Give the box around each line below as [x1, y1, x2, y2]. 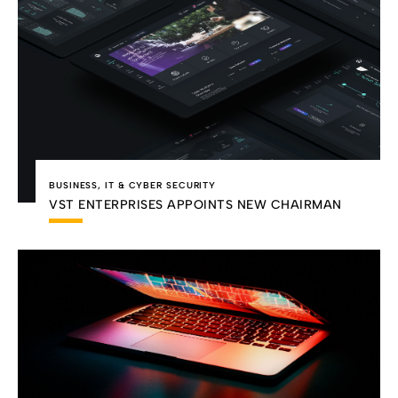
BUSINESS [49, 179, 99, 191]
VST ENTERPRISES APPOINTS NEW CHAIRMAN [49, 196, 342, 212]
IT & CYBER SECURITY [105, 179, 217, 191]
